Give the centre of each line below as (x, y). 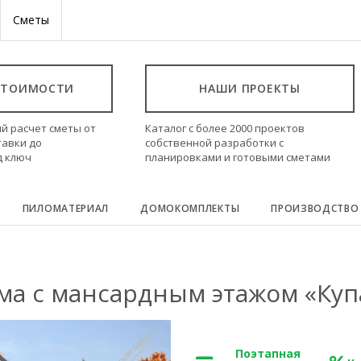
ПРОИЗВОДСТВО (315, 208)
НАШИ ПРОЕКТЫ (250, 88)
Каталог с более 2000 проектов (225, 128)
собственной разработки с (214, 143)
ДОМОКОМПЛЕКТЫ (190, 208)
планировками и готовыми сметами (238, 157)
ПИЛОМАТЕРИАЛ (66, 208)
